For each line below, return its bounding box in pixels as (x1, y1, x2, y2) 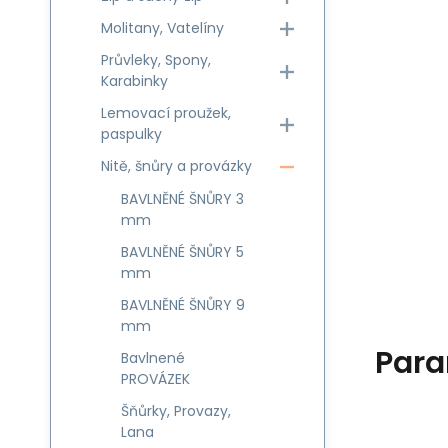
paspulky (101, 124, 162, 144)
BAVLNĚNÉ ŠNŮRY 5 (121, 242, 244, 262)
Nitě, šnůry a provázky (101, 156, 252, 176)
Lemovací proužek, (101, 103, 231, 123)
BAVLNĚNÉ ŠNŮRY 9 (121, 295, 245, 315)
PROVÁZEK (121, 369, 190, 389)
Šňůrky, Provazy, (121, 401, 231, 421)
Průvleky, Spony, (101, 50, 211, 70)
